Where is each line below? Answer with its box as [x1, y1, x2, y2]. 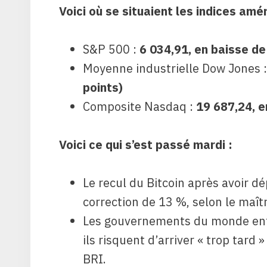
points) [83, 79, 123, 95]
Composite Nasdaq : [83, 98, 196, 114]
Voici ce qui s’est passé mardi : [59, 136, 232, 153]
